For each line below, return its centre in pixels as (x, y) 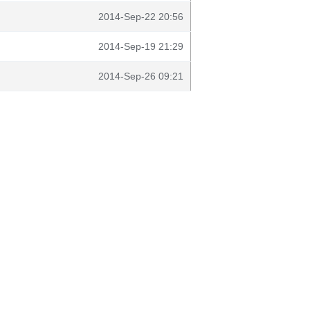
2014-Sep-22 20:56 (141, 17)
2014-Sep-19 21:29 (141, 46)
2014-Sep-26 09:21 (141, 76)
